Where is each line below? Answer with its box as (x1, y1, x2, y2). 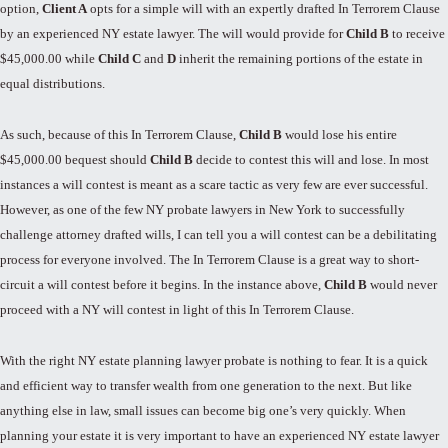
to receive (389, 26, 445, 42)
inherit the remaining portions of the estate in (176, 51, 423, 67)
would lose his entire (282, 126, 397, 142)
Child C (98, 51, 141, 67)
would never (367, 276, 437, 292)
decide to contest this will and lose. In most (193, 151, 429, 167)
